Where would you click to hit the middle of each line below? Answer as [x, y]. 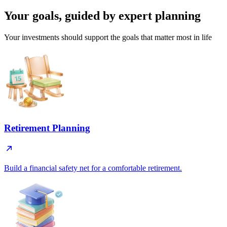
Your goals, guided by [60, 16]
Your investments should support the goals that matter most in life [108, 37]
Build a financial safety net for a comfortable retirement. [93, 168]
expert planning [160, 16]
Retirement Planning [47, 128]
